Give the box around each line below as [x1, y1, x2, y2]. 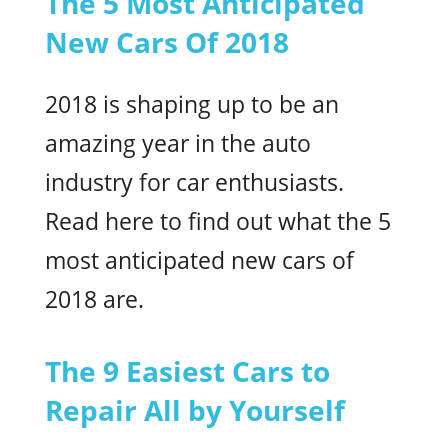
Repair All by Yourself [45, 391, 345, 430]
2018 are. [45, 283, 144, 315]
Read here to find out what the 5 [45, 205, 391, 237]
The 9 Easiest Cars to [45, 352, 330, 391]
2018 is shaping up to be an [45, 88, 339, 120]
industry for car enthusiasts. [45, 166, 344, 198]
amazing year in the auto [45, 127, 311, 159]
